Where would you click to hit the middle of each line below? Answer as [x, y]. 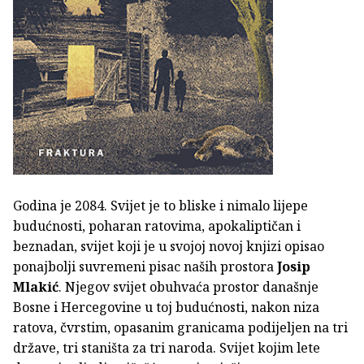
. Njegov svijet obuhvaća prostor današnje [188, 287]
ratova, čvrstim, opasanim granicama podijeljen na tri [180, 328]
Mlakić [36, 287]
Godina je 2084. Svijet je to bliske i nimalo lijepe [160, 206]
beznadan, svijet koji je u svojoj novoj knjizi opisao [169, 247]
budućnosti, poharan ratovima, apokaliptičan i [157, 226]
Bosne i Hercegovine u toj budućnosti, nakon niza [166, 308]
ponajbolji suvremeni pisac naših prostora [143, 267]
